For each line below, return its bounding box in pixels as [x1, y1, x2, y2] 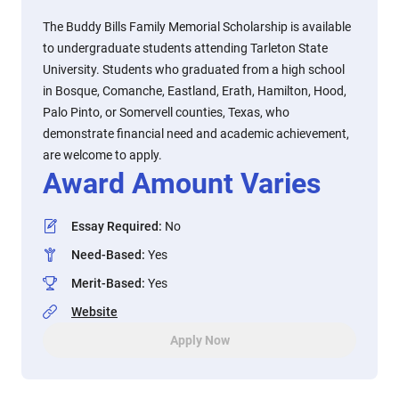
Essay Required [71, 219, 159, 233]
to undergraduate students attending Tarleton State [43, 41, 328, 55]
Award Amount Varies [43, 167, 321, 200]
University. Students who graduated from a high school [43, 62, 345, 77]
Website [71, 305, 118, 319]
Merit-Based [71, 276, 142, 290]
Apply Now [169, 333, 230, 347]
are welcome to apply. [43, 148, 162, 162]
